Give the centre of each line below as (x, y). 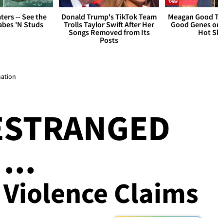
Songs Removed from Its (109, 32)
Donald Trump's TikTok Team (109, 17)
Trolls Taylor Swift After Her (109, 25)
